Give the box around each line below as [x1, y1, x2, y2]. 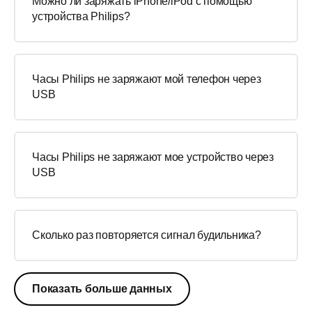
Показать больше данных [32, 283, 172, 295]
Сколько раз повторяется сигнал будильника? [32, 229, 261, 241]
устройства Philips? [32, 10, 130, 22]
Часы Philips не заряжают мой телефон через [32, 73, 261, 85]
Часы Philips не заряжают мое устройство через [32, 151, 274, 163]
